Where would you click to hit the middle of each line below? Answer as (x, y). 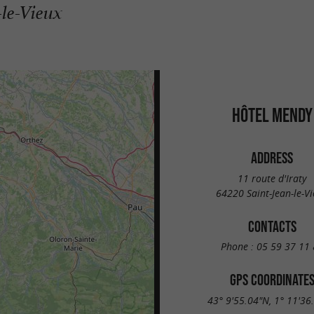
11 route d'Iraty (272, 178)
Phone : (238, 247)
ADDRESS (272, 158)
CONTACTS (272, 226)
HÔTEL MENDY (272, 115)
